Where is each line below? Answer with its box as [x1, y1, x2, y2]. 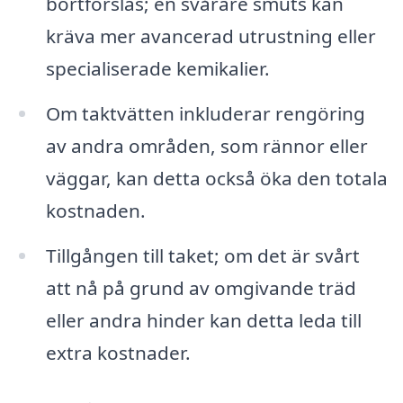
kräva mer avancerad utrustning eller [45, 23, 376, 49]
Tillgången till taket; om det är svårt [45, 243, 360, 269]
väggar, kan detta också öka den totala [45, 166, 388, 192]
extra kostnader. [45, 340, 191, 366]
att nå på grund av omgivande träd [45, 275, 356, 301]
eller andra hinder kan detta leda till [45, 308, 362, 334]
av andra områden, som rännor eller [45, 133, 368, 159]
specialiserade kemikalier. [45, 56, 270, 82]
